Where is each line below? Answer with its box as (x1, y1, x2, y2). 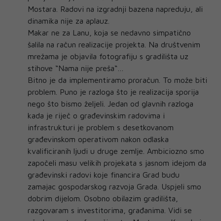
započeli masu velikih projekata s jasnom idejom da (28, 158, 206, 168)
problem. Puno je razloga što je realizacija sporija (28, 87, 199, 97)
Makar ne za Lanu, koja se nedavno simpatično (28, 28, 191, 37)
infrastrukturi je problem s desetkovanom (28, 123, 174, 132)
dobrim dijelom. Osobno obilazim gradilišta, (28, 194, 178, 203)
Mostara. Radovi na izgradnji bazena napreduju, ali (28, 4, 203, 14)
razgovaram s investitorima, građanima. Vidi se (28, 206, 192, 215)
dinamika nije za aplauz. (28, 16, 110, 26)
